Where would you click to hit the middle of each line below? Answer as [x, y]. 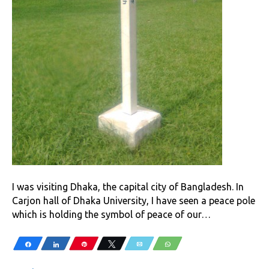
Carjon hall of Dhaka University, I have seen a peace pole [134, 200]
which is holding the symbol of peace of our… [111, 214]
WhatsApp [190, 243]
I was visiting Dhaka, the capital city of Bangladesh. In [128, 186]
